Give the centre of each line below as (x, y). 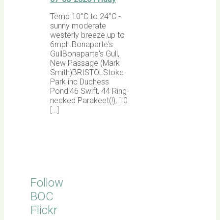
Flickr (44, 210)
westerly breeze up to (87, 35)
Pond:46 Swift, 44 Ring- (90, 91)
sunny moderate (78, 26)
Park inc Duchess (80, 82)
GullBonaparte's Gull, (85, 54)
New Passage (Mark (85, 63)
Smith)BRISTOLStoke (87, 72)
